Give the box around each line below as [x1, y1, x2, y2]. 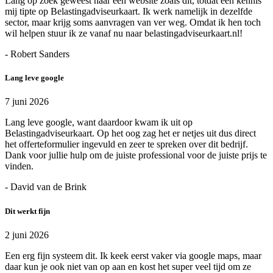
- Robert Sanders [5, 49, 69, 60]
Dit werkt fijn [5, 206, 50, 216]
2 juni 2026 [5, 229, 49, 240]
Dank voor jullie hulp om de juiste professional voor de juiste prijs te [5, 150, 267, 161]
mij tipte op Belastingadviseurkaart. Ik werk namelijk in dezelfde [5, 6, 252, 17]
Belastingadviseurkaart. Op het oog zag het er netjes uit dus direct [5, 128, 256, 139]
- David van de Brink [5, 182, 87, 193]
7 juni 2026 [5, 96, 49, 107]
